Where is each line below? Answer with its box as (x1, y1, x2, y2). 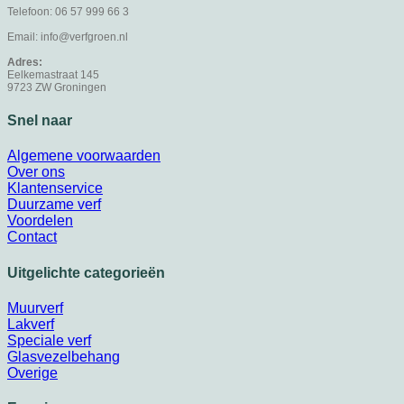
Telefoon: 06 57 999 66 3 (7, 5, 129, 18)
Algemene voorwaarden (7, 148, 161, 164)
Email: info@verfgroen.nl (7, 30, 128, 43)
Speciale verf (7, 332, 91, 348)
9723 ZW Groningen (7, 80, 106, 94)
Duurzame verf (7, 197, 101, 213)
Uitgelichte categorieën (7, 264, 165, 280)
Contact (7, 229, 57, 245)
